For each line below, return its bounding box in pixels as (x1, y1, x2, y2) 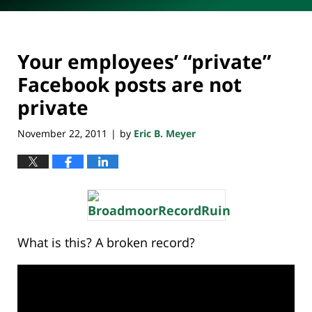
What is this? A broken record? (17, 234, 195, 251)
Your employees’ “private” (17, 48, 271, 75)
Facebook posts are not (17, 71, 242, 98)
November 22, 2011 (17, 126, 107, 140)
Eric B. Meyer (134, 126, 196, 140)
